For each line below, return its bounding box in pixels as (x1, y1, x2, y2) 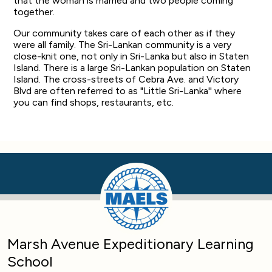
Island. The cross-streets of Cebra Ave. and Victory (13, 73, 239, 86)
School (7, 253, 53, 271)
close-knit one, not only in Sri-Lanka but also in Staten (13, 50, 250, 63)
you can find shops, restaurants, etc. (13, 97, 177, 109)
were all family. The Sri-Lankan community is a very (13, 39, 232, 51)
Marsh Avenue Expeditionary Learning (7, 235, 254, 253)
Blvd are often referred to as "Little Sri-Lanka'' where (13, 85, 242, 97)
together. (13, 6, 55, 18)
